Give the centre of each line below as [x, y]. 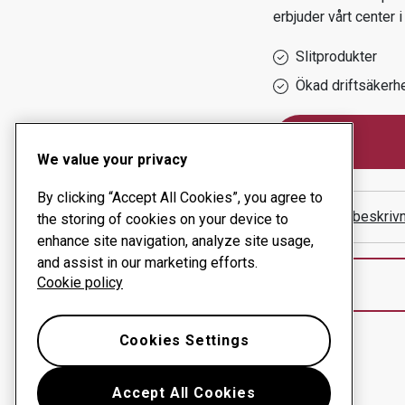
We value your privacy [112, 160]
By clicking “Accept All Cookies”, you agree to [180, 198]
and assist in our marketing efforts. [147, 263]
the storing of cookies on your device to [163, 219]
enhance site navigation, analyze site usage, [175, 241]
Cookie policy [80, 283]
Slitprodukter [336, 57]
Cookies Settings [184, 340]
